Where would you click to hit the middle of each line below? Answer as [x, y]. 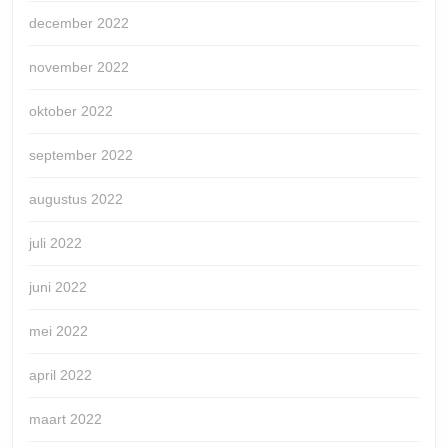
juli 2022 [55, 242]
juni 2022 [58, 286]
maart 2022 [65, 418]
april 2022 [60, 374]
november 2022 [79, 66]
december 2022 [79, 22]
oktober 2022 [71, 110]
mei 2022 [58, 330]
